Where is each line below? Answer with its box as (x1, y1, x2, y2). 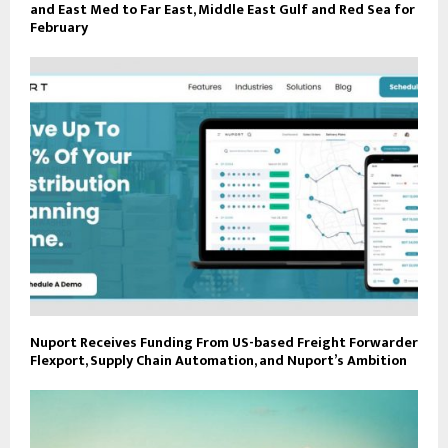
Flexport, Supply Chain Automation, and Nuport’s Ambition (30, 349, 407, 373)
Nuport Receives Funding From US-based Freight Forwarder (30, 331, 418, 355)
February (30, 16, 88, 40)
